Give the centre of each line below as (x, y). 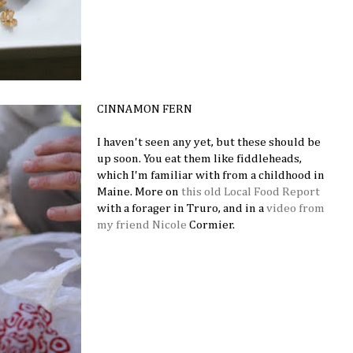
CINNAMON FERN (145, 109)
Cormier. (211, 225)
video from (296, 208)
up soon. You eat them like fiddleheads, (200, 158)
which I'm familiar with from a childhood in (211, 175)
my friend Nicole (142, 225)
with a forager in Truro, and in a (182, 208)
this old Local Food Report (251, 191)
